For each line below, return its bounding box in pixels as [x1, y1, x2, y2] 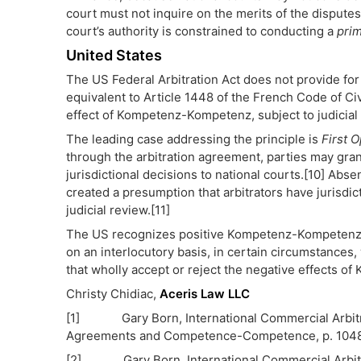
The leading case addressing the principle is [66, 131, 322, 147]
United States [66, 47, 162, 64]
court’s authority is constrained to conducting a [66, 23, 337, 39]
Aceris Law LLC [160, 286, 250, 301]
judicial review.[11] [66, 202, 170, 218]
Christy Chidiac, [66, 286, 160, 301]
